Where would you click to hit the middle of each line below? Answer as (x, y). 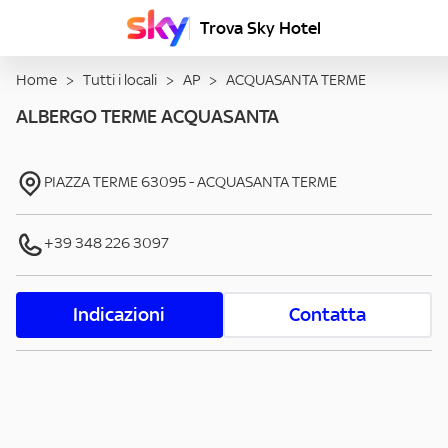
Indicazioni (119, 315)
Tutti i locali (120, 80)
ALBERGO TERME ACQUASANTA (147, 117)
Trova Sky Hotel (260, 28)
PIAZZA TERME (91, 182)
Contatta (327, 315)
